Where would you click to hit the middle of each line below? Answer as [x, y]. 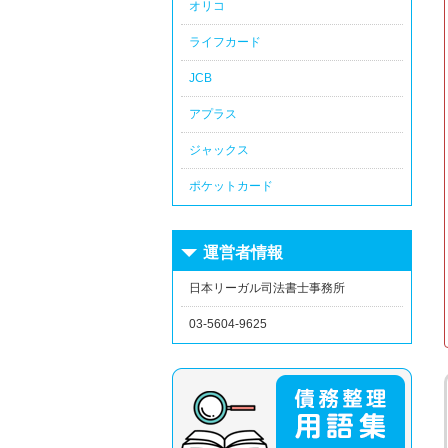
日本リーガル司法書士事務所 [267, 287]
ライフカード [225, 41]
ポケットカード [231, 185]
